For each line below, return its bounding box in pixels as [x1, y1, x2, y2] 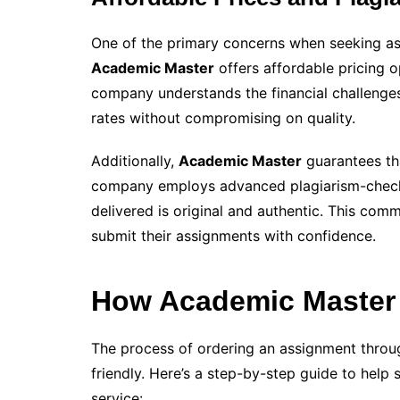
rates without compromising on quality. [91, 109, 355, 128]
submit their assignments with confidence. [91, 227, 376, 246]
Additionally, [91, 152, 179, 171]
